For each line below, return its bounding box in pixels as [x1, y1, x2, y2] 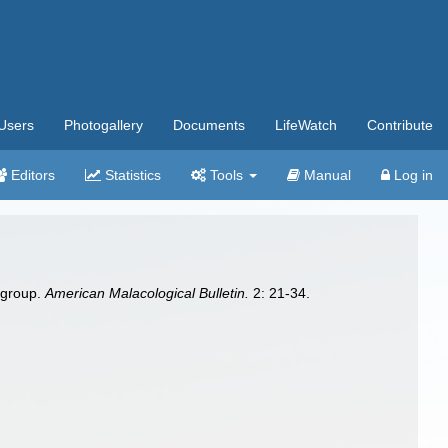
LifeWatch [275, 117, 337, 133]
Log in [390, 167, 433, 183]
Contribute [367, 117, 433, 133]
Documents [173, 117, 245, 133]
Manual [300, 167, 351, 183]
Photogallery [64, 117, 143, 133]
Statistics [101, 167, 161, 183]
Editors [7, 167, 55, 183]
